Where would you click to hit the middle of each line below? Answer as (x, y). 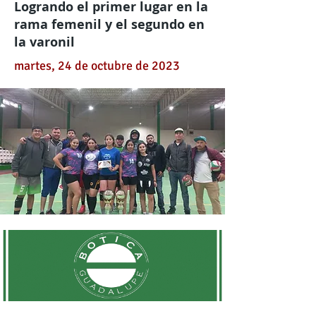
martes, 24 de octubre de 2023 (97, 66)
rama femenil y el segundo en (109, 24)
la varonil (44, 42)
